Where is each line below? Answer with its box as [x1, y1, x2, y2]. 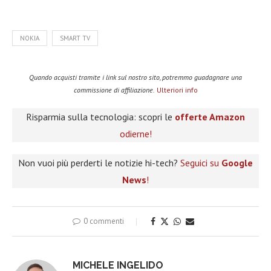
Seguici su [180, 156, 221, 169]
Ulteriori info [156, 85, 198, 94]
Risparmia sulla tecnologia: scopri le [26, 110, 175, 123]
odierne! [119, 127, 152, 140]
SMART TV [60, 33, 90, 42]
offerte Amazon [175, 110, 245, 123]
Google [221, 156, 253, 169]
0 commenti [83, 215, 124, 226]
